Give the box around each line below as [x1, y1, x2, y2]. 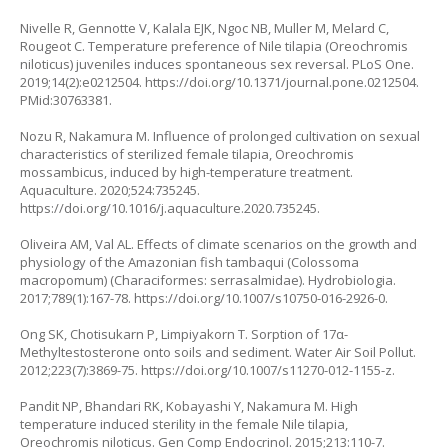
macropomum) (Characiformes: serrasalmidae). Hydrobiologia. [20, 270, 396, 289]
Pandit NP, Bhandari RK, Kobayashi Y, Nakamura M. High [20, 396, 358, 415]
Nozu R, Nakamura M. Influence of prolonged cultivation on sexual [20, 126, 420, 145]
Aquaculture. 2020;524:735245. [20, 180, 200, 199]
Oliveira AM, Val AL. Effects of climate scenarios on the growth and [20, 234, 417, 253]
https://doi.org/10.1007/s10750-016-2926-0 [134, 288, 385, 307]
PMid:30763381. [20, 90, 112, 109]
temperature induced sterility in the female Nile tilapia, [20, 414, 348, 433]
